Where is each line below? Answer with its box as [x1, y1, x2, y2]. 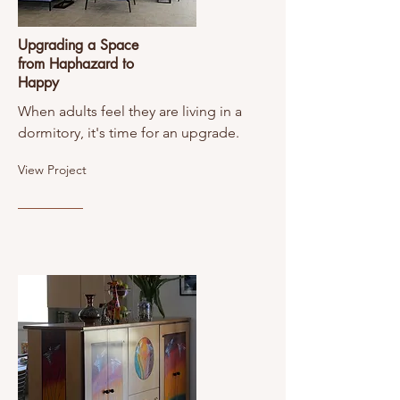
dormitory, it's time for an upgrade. [18, 124, 239, 141]
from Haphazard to [18, 54, 134, 73]
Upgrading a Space [18, 36, 138, 54]
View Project [18, 162, 87, 178]
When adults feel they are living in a [18, 103, 242, 120]
